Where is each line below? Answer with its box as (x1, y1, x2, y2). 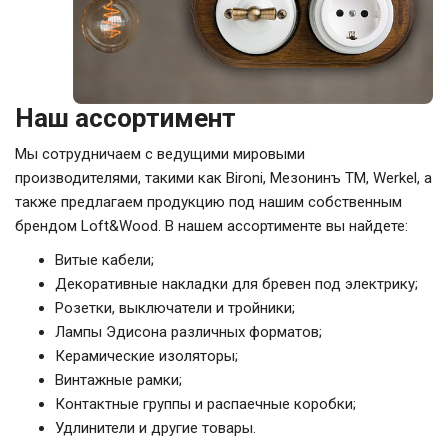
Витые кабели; (55, 251, 154, 270)
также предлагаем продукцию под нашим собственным (15, 193, 402, 212)
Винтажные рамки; (55, 371, 182, 390)
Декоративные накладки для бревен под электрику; (55, 275, 418, 294)
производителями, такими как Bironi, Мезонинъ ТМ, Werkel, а (15, 169, 432, 188)
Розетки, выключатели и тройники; (55, 299, 295, 318)
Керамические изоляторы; (55, 347, 238, 366)
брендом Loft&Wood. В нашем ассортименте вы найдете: (15, 217, 408, 236)
